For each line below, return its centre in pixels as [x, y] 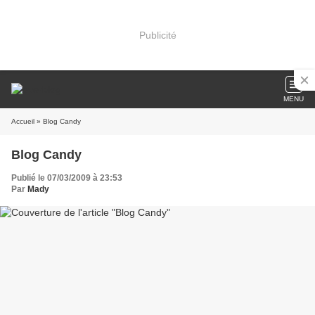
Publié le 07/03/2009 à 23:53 [67, 178]
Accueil [23, 121]
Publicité [157, 35]
